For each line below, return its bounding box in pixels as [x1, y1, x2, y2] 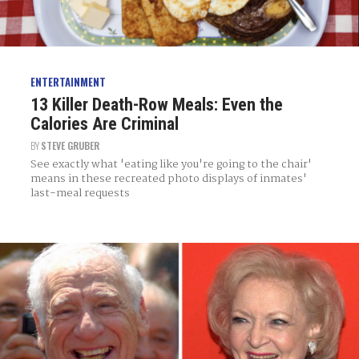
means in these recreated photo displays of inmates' [30, 169, 307, 188]
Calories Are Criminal [30, 113, 179, 134]
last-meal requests [30, 184, 130, 202]
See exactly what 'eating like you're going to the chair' [30, 155, 312, 173]
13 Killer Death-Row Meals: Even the [30, 94, 283, 115]
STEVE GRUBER [40, 138, 99, 152]
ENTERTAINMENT [30, 74, 106, 91]
